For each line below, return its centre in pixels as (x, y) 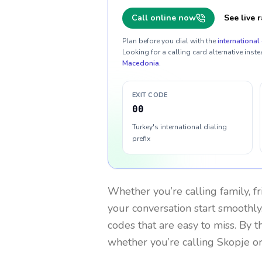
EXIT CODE (150, 95)
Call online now (164, 18)
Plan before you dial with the (169, 41)
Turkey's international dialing (180, 127)
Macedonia (141, 63)
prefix (141, 139)
